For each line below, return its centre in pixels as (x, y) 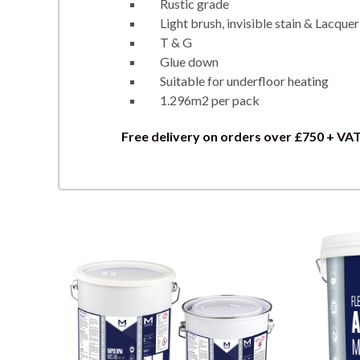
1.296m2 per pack (210, 100)
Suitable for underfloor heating (244, 80)
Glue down (189, 61)
